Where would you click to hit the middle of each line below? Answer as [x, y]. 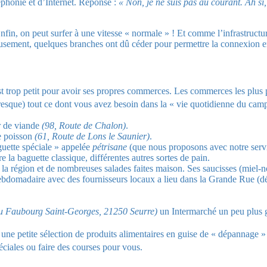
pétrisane [111, 147]
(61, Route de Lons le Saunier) [92, 136]
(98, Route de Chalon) [84, 126]
